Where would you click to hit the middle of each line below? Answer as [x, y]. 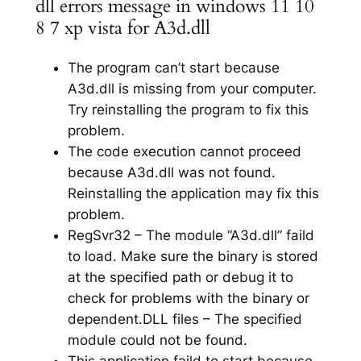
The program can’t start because [173, 67]
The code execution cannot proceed [184, 151]
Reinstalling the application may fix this [193, 193]
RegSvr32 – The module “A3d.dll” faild [191, 235]
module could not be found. [157, 340]
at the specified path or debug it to [180, 277]
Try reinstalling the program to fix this [188, 109]
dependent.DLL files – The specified [185, 319]
